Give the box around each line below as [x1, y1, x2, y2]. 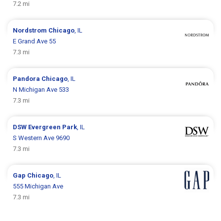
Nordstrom [13, 26, 49, 34]
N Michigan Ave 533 [13, 85, 70, 93]
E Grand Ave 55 [13, 37, 56, 45]
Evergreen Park [28, 123, 77, 131]
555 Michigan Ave [13, 182, 64, 190]
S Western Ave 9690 [13, 134, 70, 142]
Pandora [13, 74, 42, 82]
